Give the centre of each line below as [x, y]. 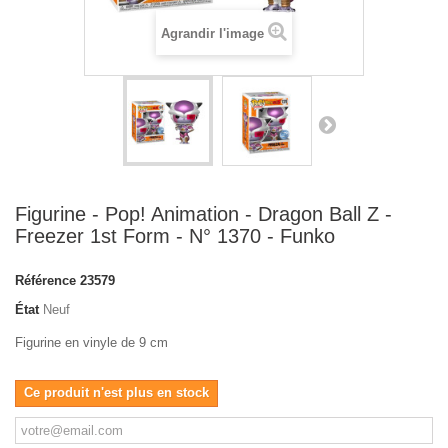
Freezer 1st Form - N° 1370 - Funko [175, 236]
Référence [45, 280]
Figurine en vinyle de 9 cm [91, 342]
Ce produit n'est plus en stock [116, 392]
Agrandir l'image [212, 33]
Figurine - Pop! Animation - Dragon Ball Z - [203, 214]
